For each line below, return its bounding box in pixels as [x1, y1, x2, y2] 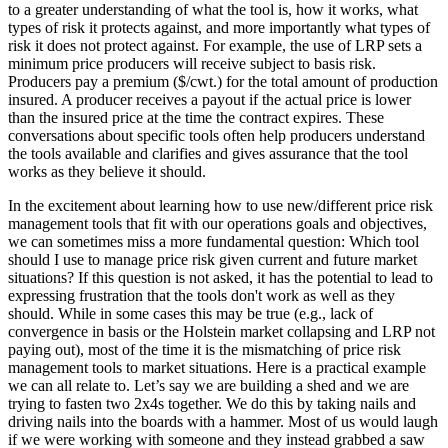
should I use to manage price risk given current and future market [8, 251, 417, 269]
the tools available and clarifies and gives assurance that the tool [8, 145, 408, 163]
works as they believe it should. [8, 163, 206, 181]
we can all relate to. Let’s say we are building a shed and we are [8, 377, 409, 395]
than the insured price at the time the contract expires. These [8, 109, 384, 127]
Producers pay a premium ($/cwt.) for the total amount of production [8, 73, 438, 91]
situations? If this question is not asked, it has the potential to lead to [8, 269, 433, 287]
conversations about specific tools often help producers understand [8, 127, 425, 145]
